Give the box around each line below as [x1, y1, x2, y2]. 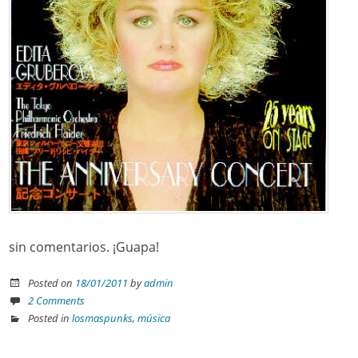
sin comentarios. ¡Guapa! [9, 237, 160, 256]
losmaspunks [72, 311, 133, 326]
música [137, 311, 171, 326]
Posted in [28, 311, 73, 326]
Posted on [28, 275, 76, 290]
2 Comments [28, 292, 86, 308]
